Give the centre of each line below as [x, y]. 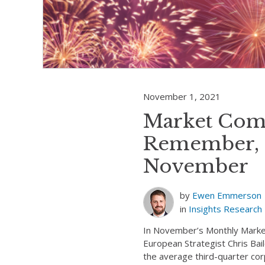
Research [243, 209]
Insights [205, 209]
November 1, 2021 [182, 96]
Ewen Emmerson [227, 195]
